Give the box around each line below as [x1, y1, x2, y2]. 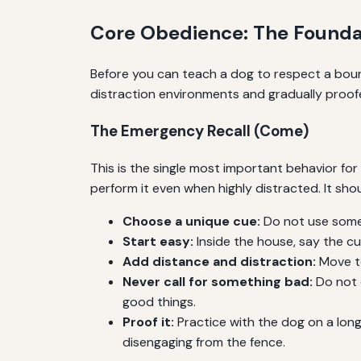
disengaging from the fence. [122, 333, 285, 351]
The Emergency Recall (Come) [90, 121, 309, 142]
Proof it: [122, 313, 174, 330]
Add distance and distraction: [122, 252, 316, 270]
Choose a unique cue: [122, 212, 260, 230]
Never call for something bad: [122, 272, 313, 290]
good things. [122, 293, 196, 310]
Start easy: [122, 232, 193, 250]
